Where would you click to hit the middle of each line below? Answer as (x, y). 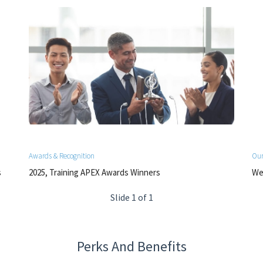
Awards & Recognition (62, 156)
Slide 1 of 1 (131, 198)
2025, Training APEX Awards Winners (95, 173)
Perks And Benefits (131, 247)
